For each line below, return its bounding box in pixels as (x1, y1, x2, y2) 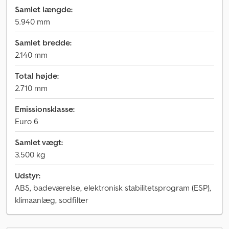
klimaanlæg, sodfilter (15, 195, 88, 205)
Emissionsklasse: (15, 104, 75, 114)
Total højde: (15, 71, 59, 81)
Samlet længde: (15, 4, 73, 14)
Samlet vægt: (15, 137, 63, 147)
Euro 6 (15, 116, 38, 126)
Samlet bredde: (15, 37, 72, 48)
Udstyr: (15, 170, 40, 180)
